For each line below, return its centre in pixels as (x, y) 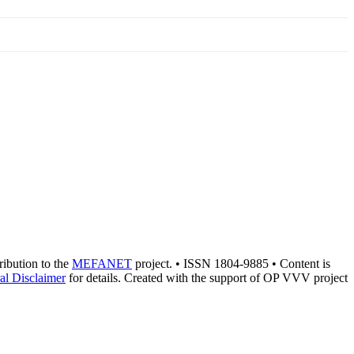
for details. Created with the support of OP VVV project (207, 278)
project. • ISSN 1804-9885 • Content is (231, 264)
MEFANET (102, 264)
